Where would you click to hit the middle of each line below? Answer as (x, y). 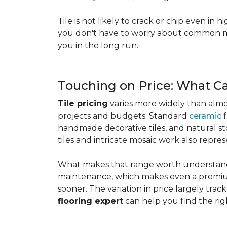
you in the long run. (98, 45)
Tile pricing (83, 104)
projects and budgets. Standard (123, 116)
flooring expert (90, 201)
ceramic (205, 116)
